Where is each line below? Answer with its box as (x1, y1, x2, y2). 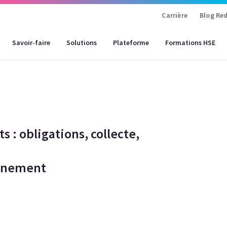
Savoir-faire (12, 37, 50, 47)
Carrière (162, 11, 188, 20)
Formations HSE (165, 37, 215, 47)
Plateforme (112, 37, 149, 47)
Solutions (66, 37, 97, 47)
